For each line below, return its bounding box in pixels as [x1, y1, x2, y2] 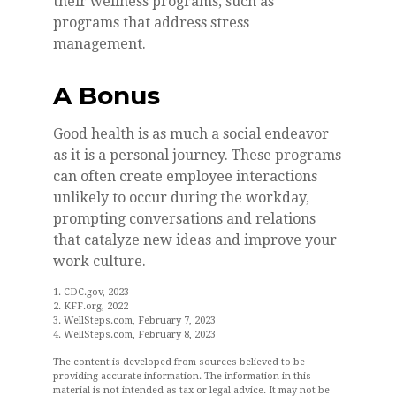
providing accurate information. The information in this [53, 369, 311, 382]
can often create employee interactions [53, 167, 317, 185]
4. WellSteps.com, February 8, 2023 [53, 328, 216, 340]
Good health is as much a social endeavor [53, 125, 329, 142]
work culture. [53, 252, 146, 270]
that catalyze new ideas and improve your [53, 231, 337, 248]
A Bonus [53, 80, 160, 110]
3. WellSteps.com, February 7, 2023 [53, 314, 216, 326]
